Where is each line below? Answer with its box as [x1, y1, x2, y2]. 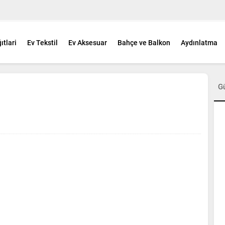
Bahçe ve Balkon [118, 39, 170, 47]
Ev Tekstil [27, 39, 58, 47]
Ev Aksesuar [68, 39, 107, 47]
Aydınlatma [181, 39, 217, 47]
